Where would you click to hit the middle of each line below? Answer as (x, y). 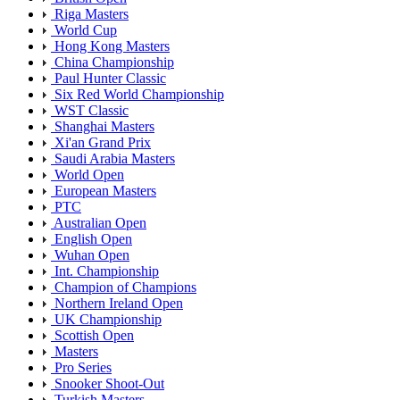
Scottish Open (92, 336)
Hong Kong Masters (110, 46)
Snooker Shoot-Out (108, 384)
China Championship (112, 62)
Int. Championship (105, 271)
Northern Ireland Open (117, 304)
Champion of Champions (124, 287)
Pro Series (81, 368)
